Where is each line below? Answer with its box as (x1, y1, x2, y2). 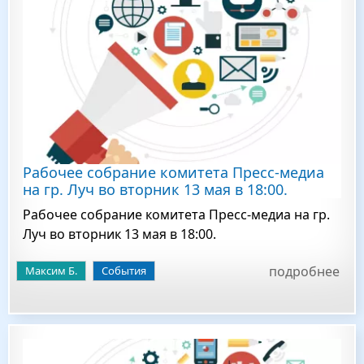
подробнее (269, 262, 340, 280)
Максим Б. (25, 263, 77, 278)
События (102, 263, 146, 278)
